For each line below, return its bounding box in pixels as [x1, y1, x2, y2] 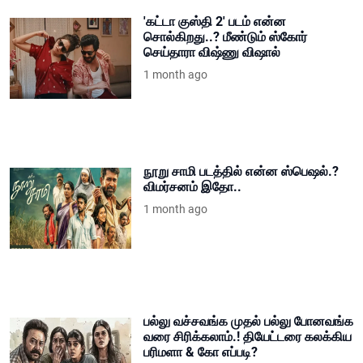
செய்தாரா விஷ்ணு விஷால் [143, 45, 280, 61]
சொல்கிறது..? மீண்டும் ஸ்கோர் [143, 29, 307, 45]
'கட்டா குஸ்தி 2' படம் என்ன [143, 14, 286, 30]
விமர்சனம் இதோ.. [143, 179, 241, 195]
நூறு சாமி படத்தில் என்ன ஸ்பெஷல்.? [143, 164, 339, 180]
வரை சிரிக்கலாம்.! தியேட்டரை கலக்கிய [143, 329, 352, 345]
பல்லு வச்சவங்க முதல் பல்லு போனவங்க [143, 314, 353, 330]
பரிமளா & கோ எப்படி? [143, 344, 258, 361]
